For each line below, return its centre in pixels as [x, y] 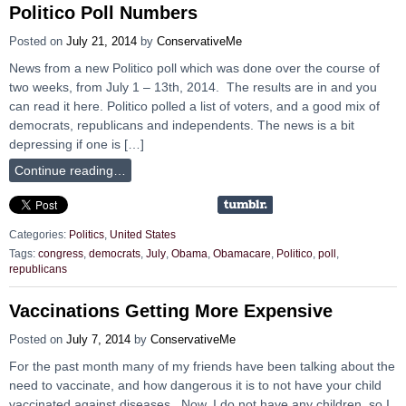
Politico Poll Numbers [103, 13]
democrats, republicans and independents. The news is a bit [182, 126]
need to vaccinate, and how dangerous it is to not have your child [195, 386]
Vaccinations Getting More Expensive [171, 311]
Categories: [39, 235]
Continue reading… [70, 171]
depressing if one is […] [77, 145]
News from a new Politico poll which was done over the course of [194, 68]
